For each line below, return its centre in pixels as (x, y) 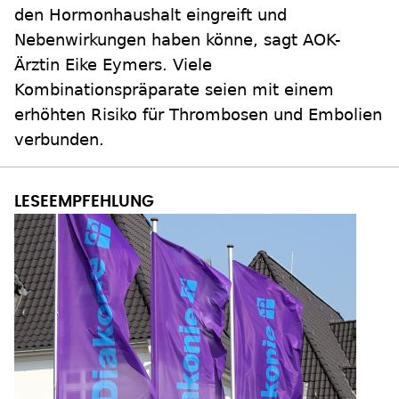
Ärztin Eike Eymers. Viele (113, 65)
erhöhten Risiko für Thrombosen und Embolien (198, 115)
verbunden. (59, 140)
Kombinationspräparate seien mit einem (174, 90)
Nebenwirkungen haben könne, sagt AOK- (178, 40)
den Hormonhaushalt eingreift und (151, 15)
